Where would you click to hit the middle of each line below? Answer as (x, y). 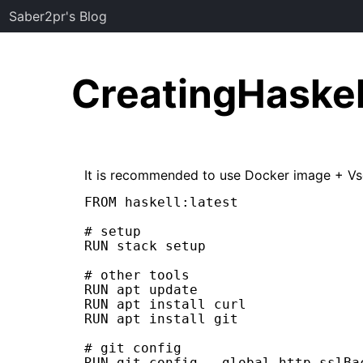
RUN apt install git (161, 319)
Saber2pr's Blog (58, 16)
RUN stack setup (145, 246)
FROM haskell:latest (161, 203)
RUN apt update (141, 290)
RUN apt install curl (165, 305)
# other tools (137, 275)
